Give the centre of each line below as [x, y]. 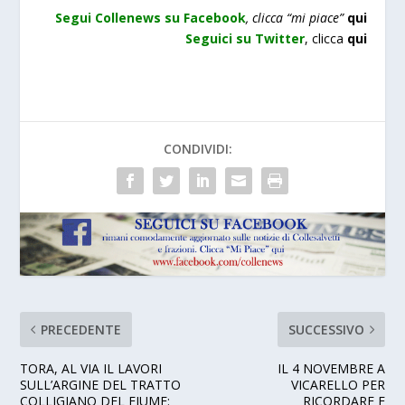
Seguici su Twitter [245, 38]
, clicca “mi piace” [294, 17]
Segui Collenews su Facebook [150, 17]
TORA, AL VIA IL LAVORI [91, 369]
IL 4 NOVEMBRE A [331, 369]
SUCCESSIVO [326, 330]
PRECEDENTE [81, 330]
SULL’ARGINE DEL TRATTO [101, 385]
